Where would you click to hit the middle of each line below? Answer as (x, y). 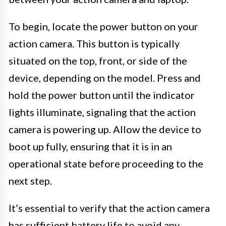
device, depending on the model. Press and (105, 77)
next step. (30, 180)
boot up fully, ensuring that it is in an (90, 146)
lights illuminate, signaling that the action (102, 112)
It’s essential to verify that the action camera (109, 208)
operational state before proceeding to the (106, 163)
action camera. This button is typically (94, 43)
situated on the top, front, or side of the (98, 60)
